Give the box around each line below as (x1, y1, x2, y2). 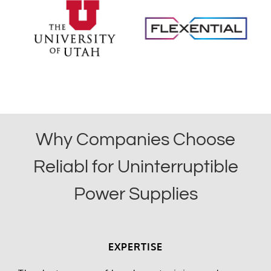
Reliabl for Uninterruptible (33, 157, 238, 177)
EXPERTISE (108, 241, 163, 253)
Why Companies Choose (36, 130, 235, 149)
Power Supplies (73, 184, 198, 204)
